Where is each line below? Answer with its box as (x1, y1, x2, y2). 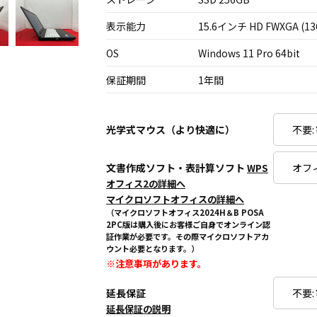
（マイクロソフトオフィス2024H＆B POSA (106, 207, 264, 218)
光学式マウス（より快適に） (106, 122, 235, 137)
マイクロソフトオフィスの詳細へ (106, 192, 244, 206)
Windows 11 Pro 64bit (198, 46, 300, 60)
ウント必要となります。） (106, 243, 199, 254)
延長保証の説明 (106, 302, 171, 316)
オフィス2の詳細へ (106, 177, 185, 190)
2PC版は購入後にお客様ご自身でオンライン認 (106, 219, 270, 230)
